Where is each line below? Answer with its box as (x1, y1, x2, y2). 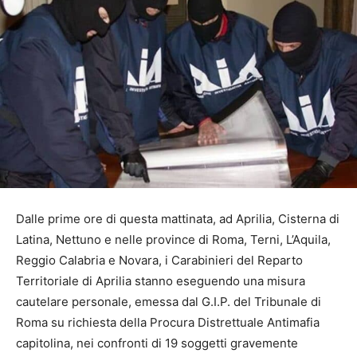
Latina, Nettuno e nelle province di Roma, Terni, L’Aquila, (16, 231, 331, 247)
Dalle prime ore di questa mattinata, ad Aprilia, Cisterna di (16, 210, 339, 226)
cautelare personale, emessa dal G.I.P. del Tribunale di (16, 293, 321, 309)
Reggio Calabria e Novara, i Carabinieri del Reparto (16, 252, 303, 268)
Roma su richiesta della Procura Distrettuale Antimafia (16, 314, 320, 330)
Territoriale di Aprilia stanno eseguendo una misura (16, 273, 305, 288)
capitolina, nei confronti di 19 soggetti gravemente (16, 335, 298, 351)
